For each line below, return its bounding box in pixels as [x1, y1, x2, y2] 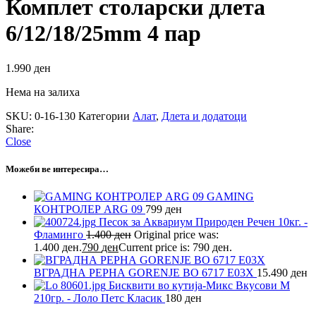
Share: [6, 122, 34, 135]
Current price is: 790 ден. [119, 241, 232, 254]
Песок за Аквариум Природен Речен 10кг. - [99, 216, 308, 229]
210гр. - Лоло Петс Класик [34, 292, 165, 305]
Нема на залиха [6, 85, 80, 98]
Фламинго [34, 229, 86, 241]
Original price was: [134, 229, 219, 241]
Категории [78, 109, 130, 122]
